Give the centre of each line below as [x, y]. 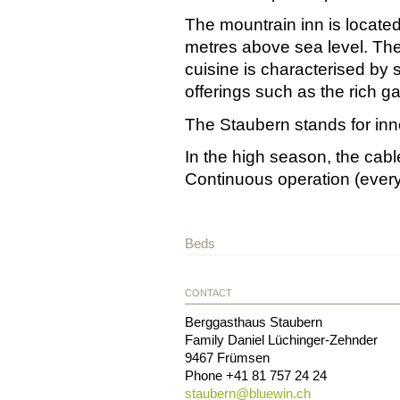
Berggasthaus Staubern [254, 321]
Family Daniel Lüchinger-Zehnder [281, 339]
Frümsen [243, 357]
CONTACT [208, 292]
